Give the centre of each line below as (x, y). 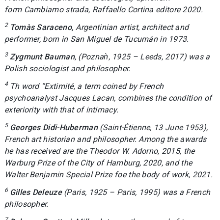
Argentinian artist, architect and (132, 27)
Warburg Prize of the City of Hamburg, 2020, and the (98, 163)
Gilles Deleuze (36, 192)
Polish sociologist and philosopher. (68, 68)
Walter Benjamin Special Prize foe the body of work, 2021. (109, 174)
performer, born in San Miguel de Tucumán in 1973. (97, 39)
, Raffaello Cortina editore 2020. (146, 9)
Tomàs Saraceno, (43, 27)
